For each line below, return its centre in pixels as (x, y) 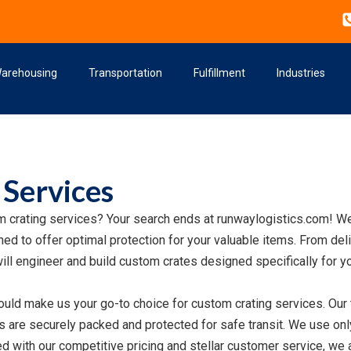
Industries (301, 73)
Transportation (125, 73)
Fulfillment (219, 73)
